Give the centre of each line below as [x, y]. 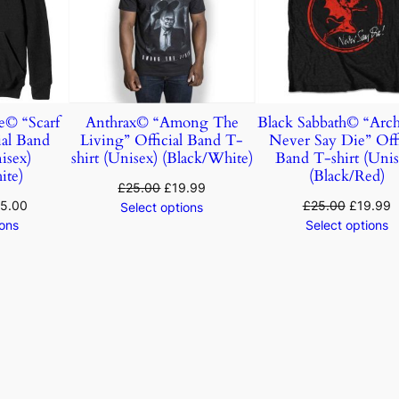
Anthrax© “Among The [162, 123]
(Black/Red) [346, 176]
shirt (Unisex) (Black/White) [162, 159]
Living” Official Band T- [162, 141]
